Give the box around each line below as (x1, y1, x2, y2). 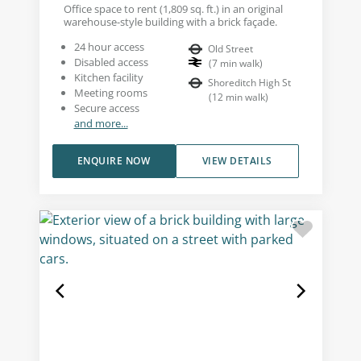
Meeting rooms (73, 85, 147, 100)
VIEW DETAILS (201, 153, 272, 168)
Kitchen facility (73, 69, 143, 85)
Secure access (73, 100, 139, 115)
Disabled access (73, 54, 148, 69)
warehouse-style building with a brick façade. (63, 14, 277, 29)
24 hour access (73, 39, 144, 54)
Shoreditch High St (208, 75, 291, 89)
